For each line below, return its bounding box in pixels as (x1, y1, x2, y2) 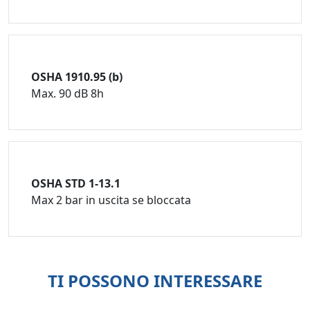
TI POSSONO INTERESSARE (48, 268, 262, 292)
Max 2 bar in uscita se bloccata (31, 192, 191, 208)
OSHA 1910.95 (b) (31, 69, 122, 84)
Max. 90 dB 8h (31, 85, 104, 101)
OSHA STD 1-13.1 (31, 175, 120, 191)
